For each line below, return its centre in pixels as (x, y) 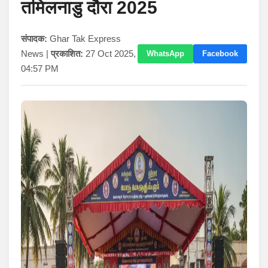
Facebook (220, 53)
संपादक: (34, 39)
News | (36, 54)
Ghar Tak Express (84, 39)
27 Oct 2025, (109, 54)
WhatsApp (165, 53)
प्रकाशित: (67, 54)
